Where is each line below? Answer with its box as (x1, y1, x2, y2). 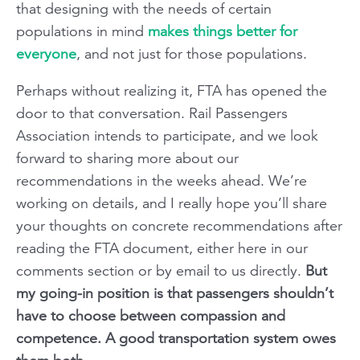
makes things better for (148, 22, 297, 40)
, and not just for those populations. (76, 44, 307, 63)
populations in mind (16, 22, 148, 40)
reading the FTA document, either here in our (16, 239, 308, 257)
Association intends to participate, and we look (16, 126, 318, 145)
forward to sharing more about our (16, 149, 239, 167)
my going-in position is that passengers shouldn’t (16, 284, 333, 302)
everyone (16, 44, 76, 63)
